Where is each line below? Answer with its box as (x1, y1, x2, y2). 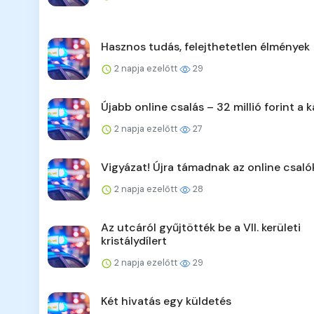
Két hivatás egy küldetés (101, 294, 231, 309)
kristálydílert (101, 233, 167, 249)
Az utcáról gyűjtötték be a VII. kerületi (101, 220, 301, 235)
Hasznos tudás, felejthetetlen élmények (101, 39, 310, 55)
